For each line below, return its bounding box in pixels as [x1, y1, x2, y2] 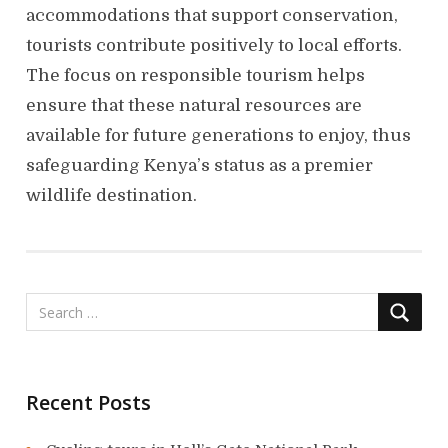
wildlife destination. [26, 186, 197, 206]
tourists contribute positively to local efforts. [26, 36, 402, 56]
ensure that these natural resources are [26, 96, 362, 116]
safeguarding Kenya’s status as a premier [26, 156, 373, 176]
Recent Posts [26, 389, 151, 417]
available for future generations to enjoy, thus [26, 126, 411, 146]
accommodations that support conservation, [26, 6, 398, 26]
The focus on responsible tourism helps [26, 66, 365, 86]
